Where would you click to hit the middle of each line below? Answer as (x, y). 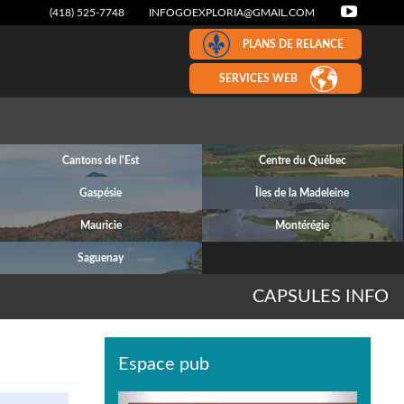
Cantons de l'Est (101, 161)
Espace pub (164, 364)
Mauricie (101, 225)
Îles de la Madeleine (303, 193)
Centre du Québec (302, 161)
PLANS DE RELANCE (293, 44)
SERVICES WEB (258, 78)
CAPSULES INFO (321, 297)
